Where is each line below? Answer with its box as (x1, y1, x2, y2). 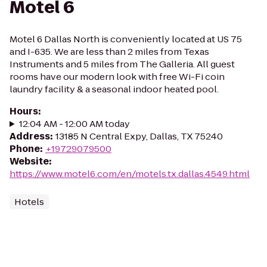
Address (10, 130, 50, 142)
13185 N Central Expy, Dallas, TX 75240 (55, 130, 223, 142)
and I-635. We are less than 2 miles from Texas (10, 45, 209, 58)
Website (10, 155, 49, 167)
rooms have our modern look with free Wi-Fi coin (10, 70, 225, 83)
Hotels (14, 195, 44, 208)
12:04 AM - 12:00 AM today (18, 117, 130, 130)
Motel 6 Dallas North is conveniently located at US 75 (10, 33, 242, 45)
